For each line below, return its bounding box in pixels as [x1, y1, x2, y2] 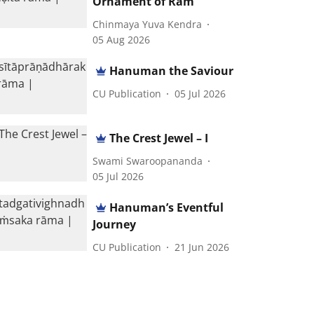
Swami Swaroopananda [93, 153, 203, 168]
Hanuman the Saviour [109, 63, 234, 78]
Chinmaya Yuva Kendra [93, 17, 203, 31]
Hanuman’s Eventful [109, 200, 224, 216]
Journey [93, 217, 137, 233]
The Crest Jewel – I [109, 130, 209, 146]
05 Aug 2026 [93, 33, 151, 46]
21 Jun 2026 [175, 240, 230, 254]
